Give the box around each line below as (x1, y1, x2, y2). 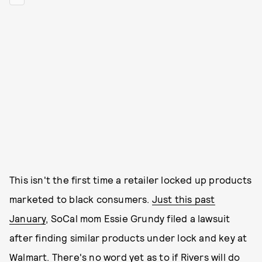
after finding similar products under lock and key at (9, 232, 247, 243)
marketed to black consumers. (9, 193, 152, 205)
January (9, 212, 46, 224)
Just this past (151, 193, 215, 205)
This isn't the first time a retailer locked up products (9, 174, 252, 185)
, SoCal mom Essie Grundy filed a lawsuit (46, 212, 230, 224)
